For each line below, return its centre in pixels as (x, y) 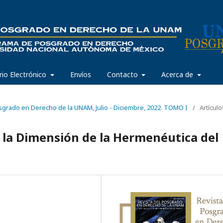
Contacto (123, 74)
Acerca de (178, 74)
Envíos (80, 74)
